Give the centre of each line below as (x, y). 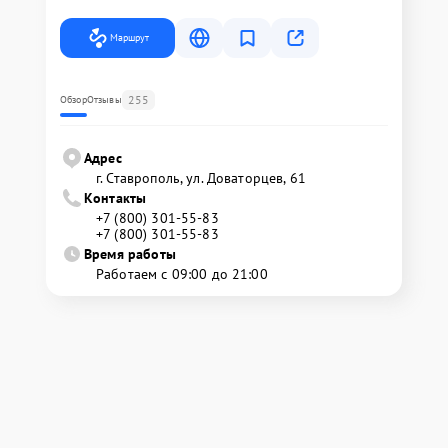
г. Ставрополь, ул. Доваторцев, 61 (201, 178)
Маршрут (129, 37)
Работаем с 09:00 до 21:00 (182, 274)
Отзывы (104, 99)
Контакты (115, 198)
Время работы (130, 254)
